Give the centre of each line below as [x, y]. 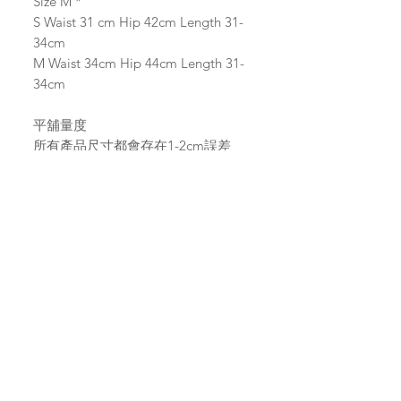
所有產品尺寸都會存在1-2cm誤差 [132, 146]
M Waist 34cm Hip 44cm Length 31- [139, 64]
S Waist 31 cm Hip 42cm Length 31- [138, 22]
